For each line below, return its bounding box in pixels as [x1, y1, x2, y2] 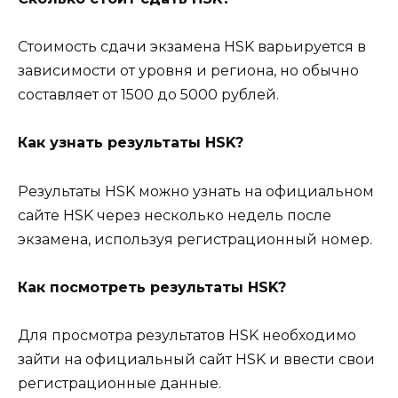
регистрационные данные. [18, 374, 221, 392]
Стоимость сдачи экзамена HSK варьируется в [18, 38, 366, 56]
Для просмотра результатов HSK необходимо [18, 326, 356, 344]
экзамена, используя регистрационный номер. [18, 230, 372, 248]
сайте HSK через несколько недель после [18, 206, 331, 224]
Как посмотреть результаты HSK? [18, 278, 286, 296]
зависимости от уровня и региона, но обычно [18, 62, 359, 80]
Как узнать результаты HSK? [18, 134, 243, 152]
